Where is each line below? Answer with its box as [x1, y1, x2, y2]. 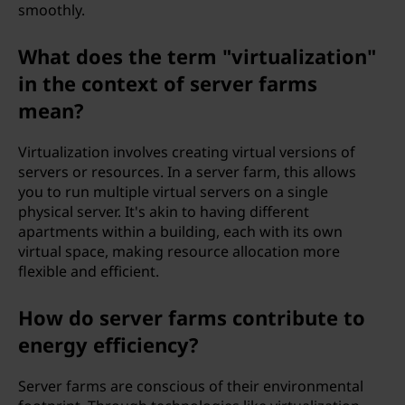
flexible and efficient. [18, 261, 159, 281]
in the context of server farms [18, 70, 317, 97]
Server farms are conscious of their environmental [18, 376, 363, 396]
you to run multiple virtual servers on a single [18, 182, 328, 202]
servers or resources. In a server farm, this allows [18, 162, 356, 182]
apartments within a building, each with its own [18, 221, 343, 241]
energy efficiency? [18, 331, 199, 358]
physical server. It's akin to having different [18, 202, 309, 221]
